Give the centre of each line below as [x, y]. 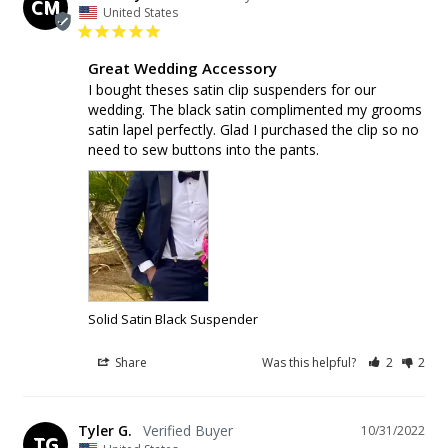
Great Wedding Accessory [182, 67]
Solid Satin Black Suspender [173, 318]
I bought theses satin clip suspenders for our [232, 89]
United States [140, 12]
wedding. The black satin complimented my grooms [255, 109]
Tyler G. [105, 430]
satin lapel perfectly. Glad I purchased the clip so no [253, 129]
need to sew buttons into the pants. [203, 149]
